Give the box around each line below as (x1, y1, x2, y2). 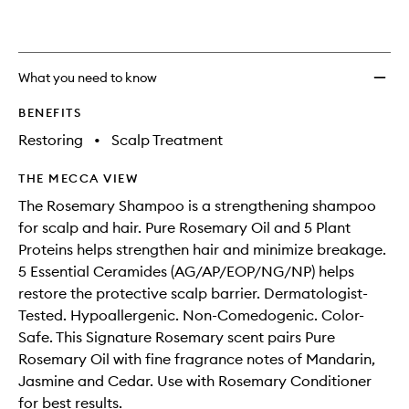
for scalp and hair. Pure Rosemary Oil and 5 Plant (18, 218, 351, 236)
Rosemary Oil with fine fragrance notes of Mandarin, (18, 350, 375, 368)
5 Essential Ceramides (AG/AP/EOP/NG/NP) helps (18, 262, 354, 280)
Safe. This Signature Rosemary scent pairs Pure (18, 328, 335, 346)
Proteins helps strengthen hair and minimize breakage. (18, 240, 386, 258)
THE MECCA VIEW (18, 171, 138, 185)
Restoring (18, 131, 83, 149)
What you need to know (18, 69, 157, 86)
